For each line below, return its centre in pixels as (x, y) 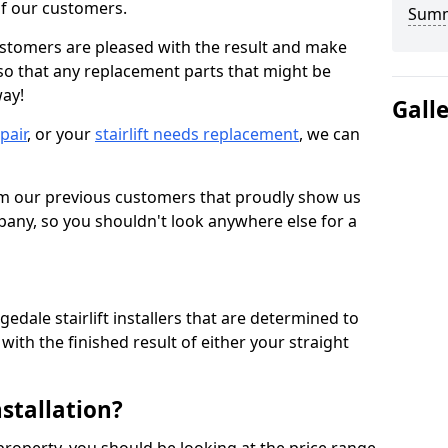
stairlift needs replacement (197, 134)
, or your (61, 134)
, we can (329, 134)
